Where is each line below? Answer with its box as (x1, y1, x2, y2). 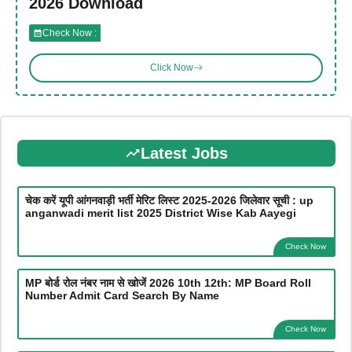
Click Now (149, 62, 193, 73)
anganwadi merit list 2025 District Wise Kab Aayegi (24, 207, 296, 219)
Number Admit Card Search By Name (24, 289, 219, 302)
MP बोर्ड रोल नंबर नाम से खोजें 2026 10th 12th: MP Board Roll (24, 277, 311, 289)
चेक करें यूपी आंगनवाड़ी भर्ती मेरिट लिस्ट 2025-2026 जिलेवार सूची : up (24, 194, 313, 207)
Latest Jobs (140, 145, 228, 162)
